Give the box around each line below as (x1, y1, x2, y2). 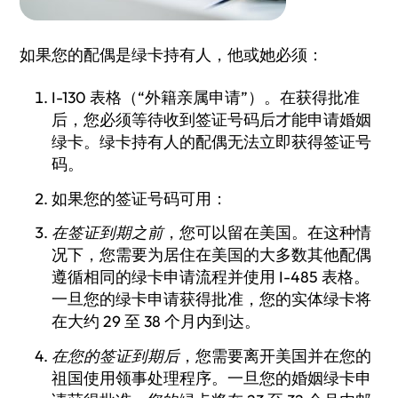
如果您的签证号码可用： (51, 187, 227, 209)
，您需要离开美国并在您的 (179, 346, 371, 367)
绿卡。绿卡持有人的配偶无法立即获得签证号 (51, 131, 371, 152)
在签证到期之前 (51, 222, 163, 243)
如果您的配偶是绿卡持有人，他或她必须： (20, 44, 324, 65)
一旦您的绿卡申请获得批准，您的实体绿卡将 (51, 289, 371, 310)
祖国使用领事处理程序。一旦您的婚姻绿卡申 (51, 368, 371, 389)
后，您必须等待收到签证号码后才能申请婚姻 (51, 108, 371, 130)
